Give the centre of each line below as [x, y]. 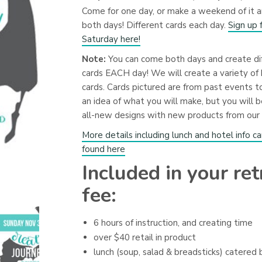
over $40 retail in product [144, 237]
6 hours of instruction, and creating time [173, 223]
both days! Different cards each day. [155, 25]
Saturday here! [111, 39]
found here [103, 149]
